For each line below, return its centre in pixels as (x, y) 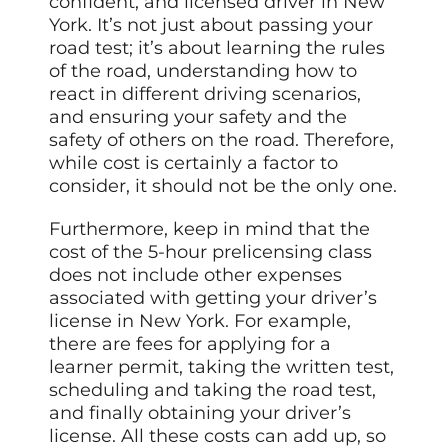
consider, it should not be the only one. (223, 185)
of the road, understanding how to (203, 70)
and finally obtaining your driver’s (200, 412)
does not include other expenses (196, 274)
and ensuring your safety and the (198, 116)
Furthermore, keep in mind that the (210, 228)
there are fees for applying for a (190, 343)
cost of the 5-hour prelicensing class (211, 251)
